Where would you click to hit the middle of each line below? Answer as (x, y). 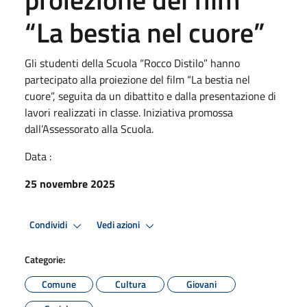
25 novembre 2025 (70, 183)
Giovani (201, 284)
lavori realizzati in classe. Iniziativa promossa (129, 112)
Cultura (130, 284)
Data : (38, 156)
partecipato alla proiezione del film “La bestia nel (137, 79)
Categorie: (45, 259)
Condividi (49, 225)
